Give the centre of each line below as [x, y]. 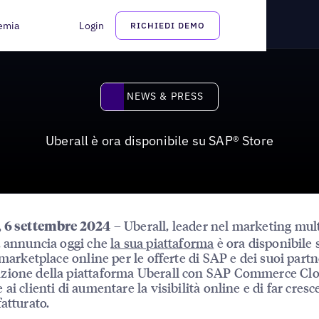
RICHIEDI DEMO [168, 25]
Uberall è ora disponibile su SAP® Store [159, 140]
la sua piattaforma [162, 242]
